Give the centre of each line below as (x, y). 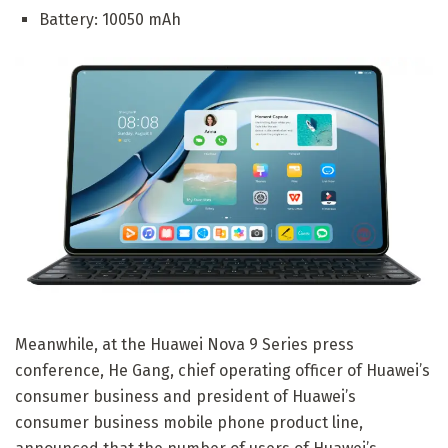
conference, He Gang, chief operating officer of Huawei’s (222, 370)
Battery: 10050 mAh (110, 20)
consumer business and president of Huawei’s (185, 396)
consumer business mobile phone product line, (189, 422)
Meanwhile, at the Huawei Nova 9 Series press (184, 344)
